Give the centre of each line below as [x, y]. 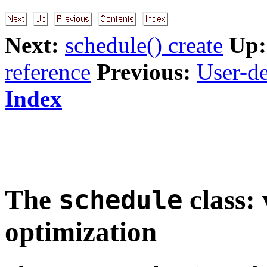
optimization [81, 232]
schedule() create [144, 45]
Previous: [144, 72]
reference [48, 72]
